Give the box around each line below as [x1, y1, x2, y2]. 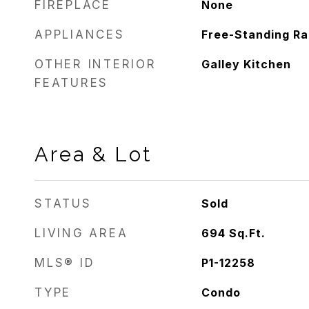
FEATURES [34, 76, 108, 90]
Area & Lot [34, 143, 152, 166]
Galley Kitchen [201, 57, 291, 71]
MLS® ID [34, 256, 95, 270]
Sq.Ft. [228, 226, 266, 240]
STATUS [34, 197, 92, 210]
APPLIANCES [34, 28, 125, 41]
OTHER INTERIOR [34, 57, 157, 71]
